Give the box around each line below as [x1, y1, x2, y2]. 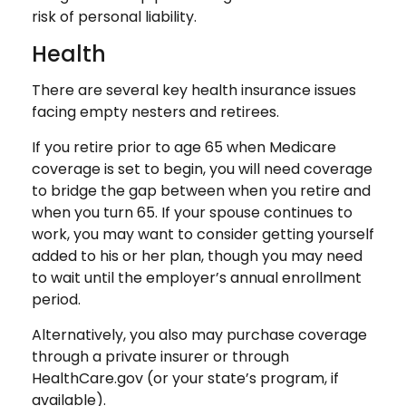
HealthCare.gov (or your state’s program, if [32, 368, 339, 389]
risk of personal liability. [32, 6, 197, 27]
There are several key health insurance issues [32, 80, 356, 101]
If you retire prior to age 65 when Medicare [32, 137, 336, 158]
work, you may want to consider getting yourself [32, 224, 374, 245]
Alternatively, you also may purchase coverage [32, 324, 367, 345]
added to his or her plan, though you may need [32, 246, 362, 266]
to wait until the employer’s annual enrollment [32, 267, 362, 288]
